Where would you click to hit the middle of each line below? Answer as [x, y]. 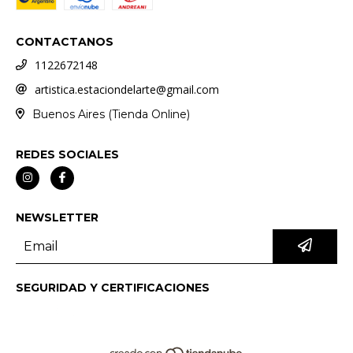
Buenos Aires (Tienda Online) [111, 114]
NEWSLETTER [57, 217]
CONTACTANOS [65, 42]
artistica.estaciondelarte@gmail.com [127, 89]
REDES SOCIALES [67, 154]
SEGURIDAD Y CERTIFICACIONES [113, 287]
